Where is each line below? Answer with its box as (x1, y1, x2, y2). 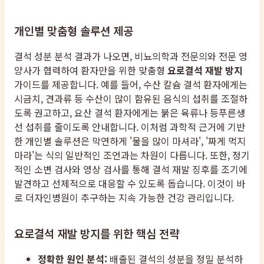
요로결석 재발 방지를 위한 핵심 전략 (14, 225, 179, 241)
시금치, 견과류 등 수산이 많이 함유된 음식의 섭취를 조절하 (14, 91, 247, 105)
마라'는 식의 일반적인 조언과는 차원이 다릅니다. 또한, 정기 (14, 147, 250, 162)
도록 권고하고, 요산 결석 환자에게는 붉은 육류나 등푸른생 (14, 105, 245, 120)
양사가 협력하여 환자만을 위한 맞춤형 (14, 62, 167, 77)
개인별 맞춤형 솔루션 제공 (14, 22, 133, 38)
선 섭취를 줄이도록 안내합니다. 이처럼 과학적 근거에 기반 (14, 119, 245, 134)
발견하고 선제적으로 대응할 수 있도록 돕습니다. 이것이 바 (14, 176, 245, 190)
